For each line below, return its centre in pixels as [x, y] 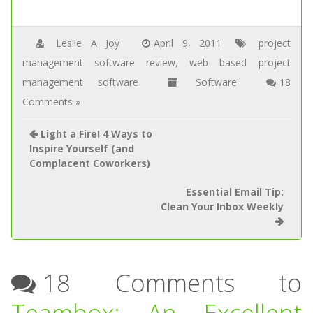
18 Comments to [172, 283]
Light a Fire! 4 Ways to [96, 134]
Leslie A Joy [88, 43]
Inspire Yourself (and [81, 148]
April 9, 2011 [188, 43]
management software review [99, 63]
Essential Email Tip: [235, 192]
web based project [240, 63]
